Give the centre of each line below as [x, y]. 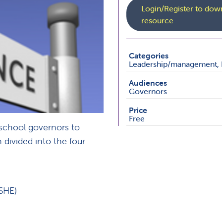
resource [157, 21]
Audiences [148, 83]
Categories [149, 56]
